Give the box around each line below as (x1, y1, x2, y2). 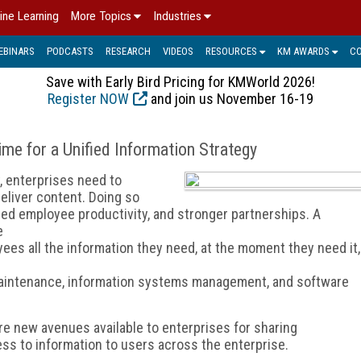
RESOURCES (205, 44, 257, 57)
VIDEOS (163, 44, 193, 57)
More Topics (71, 9, 131, 23)
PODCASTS (47, 44, 93, 57)
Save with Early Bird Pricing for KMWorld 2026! (46, 73, 315, 90)
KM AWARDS (277, 44, 330, 57)
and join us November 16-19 (147, 89, 313, 107)
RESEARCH (106, 44, 151, 57)
